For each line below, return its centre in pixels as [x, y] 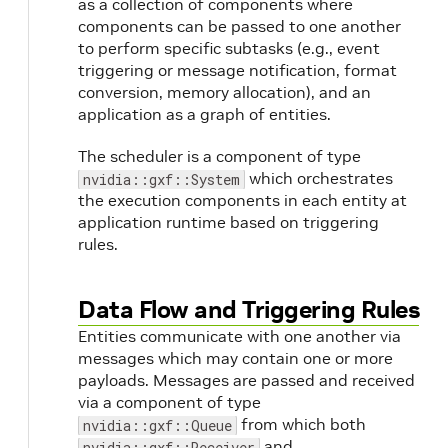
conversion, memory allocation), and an [224, 91]
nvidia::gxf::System [161, 179]
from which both [301, 423]
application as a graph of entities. [204, 113]
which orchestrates [319, 177]
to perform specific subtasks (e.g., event [229, 47]
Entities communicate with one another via [239, 335]
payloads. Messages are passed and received [246, 379]
